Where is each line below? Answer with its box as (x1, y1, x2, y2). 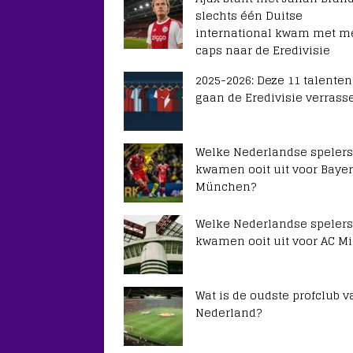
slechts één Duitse (195, 6, 303, 25)
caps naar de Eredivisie (195, 40, 330, 60)
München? (195, 176, 256, 196)
